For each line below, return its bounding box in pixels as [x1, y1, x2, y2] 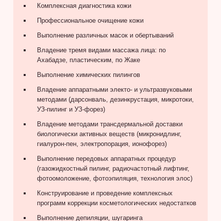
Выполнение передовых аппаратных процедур [37, 154, 176, 162]
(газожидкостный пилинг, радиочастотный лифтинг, [37, 164, 189, 172]
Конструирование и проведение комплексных [37, 189, 173, 197]
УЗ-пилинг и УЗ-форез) [37, 105, 105, 113]
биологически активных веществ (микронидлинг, [37, 130, 182, 138]
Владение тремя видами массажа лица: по [37, 46, 166, 54]
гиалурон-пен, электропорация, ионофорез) [37, 140, 167, 147]
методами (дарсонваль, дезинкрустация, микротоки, [37, 95, 194, 103]
